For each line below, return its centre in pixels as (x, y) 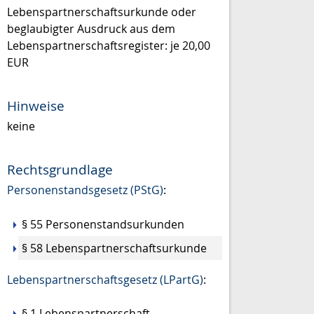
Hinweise (36, 105)
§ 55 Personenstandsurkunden (103, 224)
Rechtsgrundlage (60, 169)
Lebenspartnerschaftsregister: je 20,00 (109, 46)
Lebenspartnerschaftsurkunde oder (102, 12)
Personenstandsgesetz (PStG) (85, 190)
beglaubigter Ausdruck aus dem (91, 29)
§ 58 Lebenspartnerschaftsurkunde (114, 248)
